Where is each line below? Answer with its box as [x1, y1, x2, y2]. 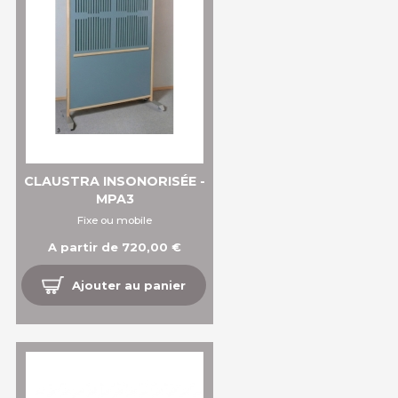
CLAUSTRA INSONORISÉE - [24, 173, 205, 190]
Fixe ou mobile [77, 214, 152, 227]
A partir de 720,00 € [48, 240, 181, 255]
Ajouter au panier [72, 278, 187, 293]
